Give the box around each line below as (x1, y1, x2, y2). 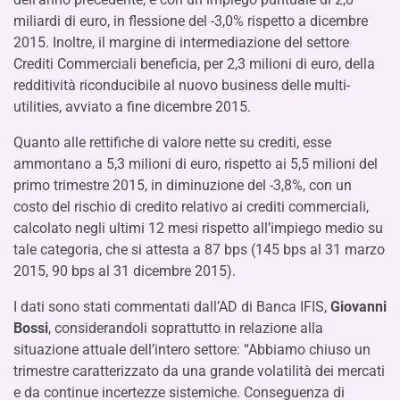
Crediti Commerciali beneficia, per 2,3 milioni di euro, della (13, 54, 375, 72)
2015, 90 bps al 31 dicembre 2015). (13, 262, 236, 279)
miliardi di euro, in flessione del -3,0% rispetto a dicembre (13, 12, 368, 29)
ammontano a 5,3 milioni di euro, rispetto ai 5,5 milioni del (13, 154, 378, 172)
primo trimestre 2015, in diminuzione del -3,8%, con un (13, 176, 352, 194)
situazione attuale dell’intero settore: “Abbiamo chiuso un (13, 340, 371, 358)
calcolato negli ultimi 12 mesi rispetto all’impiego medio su (13, 219, 383, 237)
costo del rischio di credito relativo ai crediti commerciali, (13, 197, 369, 215)
